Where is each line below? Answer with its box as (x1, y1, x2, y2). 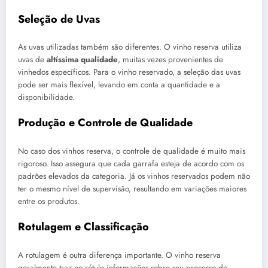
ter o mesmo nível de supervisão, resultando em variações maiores (18, 182, 246, 194)
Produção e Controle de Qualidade (18, 115, 193, 131)
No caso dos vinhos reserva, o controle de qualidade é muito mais (18, 145, 245, 157)
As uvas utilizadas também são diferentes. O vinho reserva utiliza (18, 41, 242, 53)
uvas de (18, 54, 47, 66)
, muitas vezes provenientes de (118, 54, 223, 66)
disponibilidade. (18, 92, 75, 103)
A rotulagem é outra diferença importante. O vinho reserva (18, 249, 221, 261)
